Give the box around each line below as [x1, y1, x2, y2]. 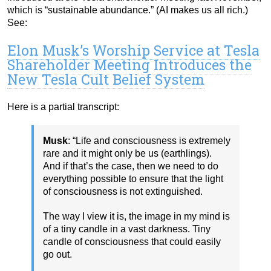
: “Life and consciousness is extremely [68, 135, 230, 146]
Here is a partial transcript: [7, 102, 119, 113]
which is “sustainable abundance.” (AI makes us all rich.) [7, 5, 248, 16]
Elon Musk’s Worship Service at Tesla [7, 41, 260, 60]
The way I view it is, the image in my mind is [43, 211, 230, 222]
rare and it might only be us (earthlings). [43, 148, 212, 159]
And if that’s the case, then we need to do [43, 161, 218, 172]
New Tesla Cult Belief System [7, 70, 204, 89]
